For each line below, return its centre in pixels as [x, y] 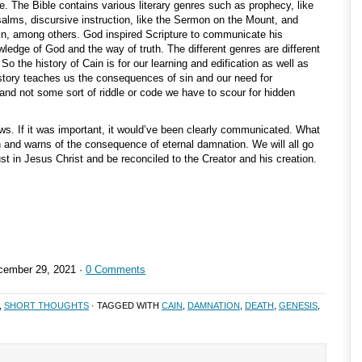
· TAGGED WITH [125, 305]
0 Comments [116, 269]
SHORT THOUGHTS [46, 305]
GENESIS [298, 305]
